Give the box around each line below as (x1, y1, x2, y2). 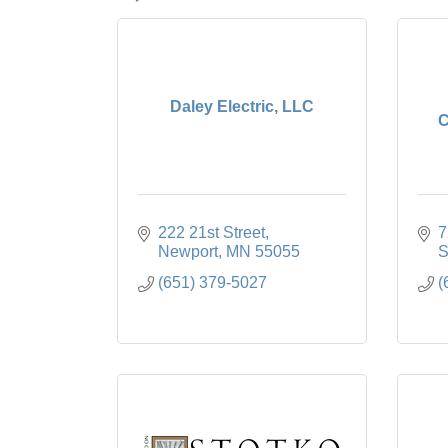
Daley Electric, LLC (170, 97, 314, 115)
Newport (158, 243, 218, 260)
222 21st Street (158, 224, 265, 241)
